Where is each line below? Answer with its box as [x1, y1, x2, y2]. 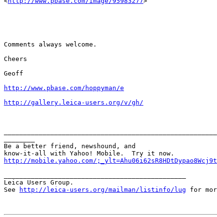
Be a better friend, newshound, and [4, 142, 139, 150]
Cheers [4, 55, 27, 62]
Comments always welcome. [4, 41, 97, 48]
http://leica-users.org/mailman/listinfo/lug [19, 186, 186, 193]
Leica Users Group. [4, 179, 74, 186]
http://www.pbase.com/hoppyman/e [4, 84, 124, 92]
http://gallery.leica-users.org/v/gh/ [4, 99, 143, 106]
